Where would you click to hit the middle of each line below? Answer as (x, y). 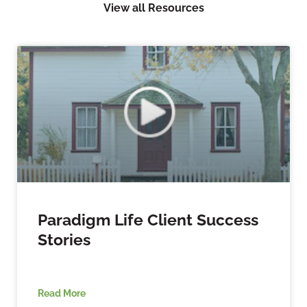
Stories (64, 239)
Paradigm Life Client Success (148, 219)
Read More (62, 293)
